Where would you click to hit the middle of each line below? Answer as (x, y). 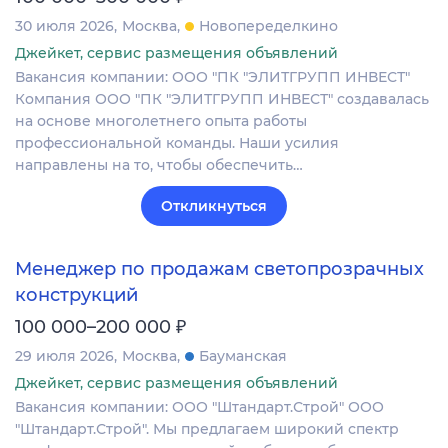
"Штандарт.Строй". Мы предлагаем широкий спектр (207, 429)
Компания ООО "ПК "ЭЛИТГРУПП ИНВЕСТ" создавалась (222, 98)
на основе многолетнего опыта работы (161, 120)
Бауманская (243, 356)
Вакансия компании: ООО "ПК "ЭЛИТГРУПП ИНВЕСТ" (212, 76)
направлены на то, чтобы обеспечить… (159, 164)
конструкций (76, 295)
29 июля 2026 (64, 356)
